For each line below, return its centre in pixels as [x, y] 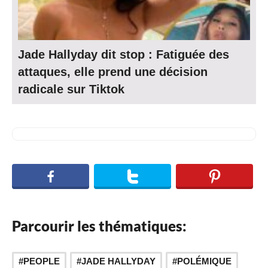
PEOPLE [42, 261]
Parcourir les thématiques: [99, 226]
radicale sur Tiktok [71, 89]
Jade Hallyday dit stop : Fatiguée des [124, 54]
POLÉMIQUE [204, 261]
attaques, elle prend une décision [113, 71]
